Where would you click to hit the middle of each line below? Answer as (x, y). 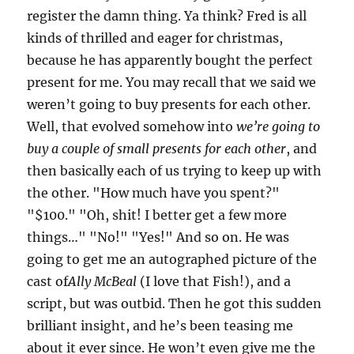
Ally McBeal (103, 281)
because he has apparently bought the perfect (170, 60)
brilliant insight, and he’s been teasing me (160, 326)
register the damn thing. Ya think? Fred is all (167, 16)
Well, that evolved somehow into (132, 126)
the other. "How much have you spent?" (154, 193)
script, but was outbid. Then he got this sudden (175, 303)
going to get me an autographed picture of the (172, 259)
